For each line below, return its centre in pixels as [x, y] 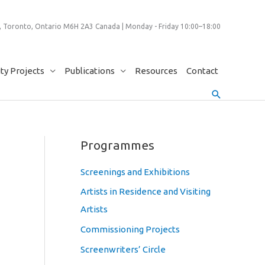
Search [228, 93]
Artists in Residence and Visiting [146, 192]
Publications [89, 71]
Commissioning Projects [130, 230]
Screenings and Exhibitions [135, 172]
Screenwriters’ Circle [123, 249]
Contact [202, 71]
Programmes [117, 145]
